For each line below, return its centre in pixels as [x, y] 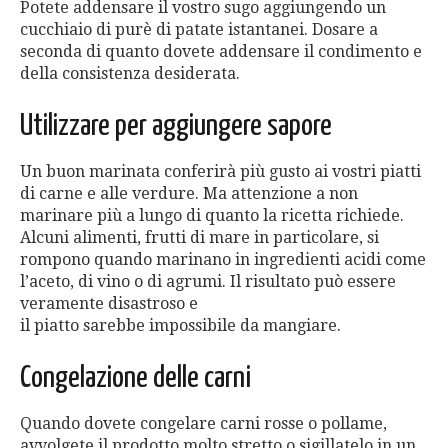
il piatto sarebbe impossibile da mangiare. [180, 326]
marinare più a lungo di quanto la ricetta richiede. [212, 216]
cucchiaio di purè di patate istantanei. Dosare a [199, 30]
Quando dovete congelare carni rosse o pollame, [203, 424]
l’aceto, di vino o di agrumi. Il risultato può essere [208, 282]
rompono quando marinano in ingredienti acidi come [223, 260]
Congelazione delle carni [135, 378]
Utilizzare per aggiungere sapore [176, 126]
